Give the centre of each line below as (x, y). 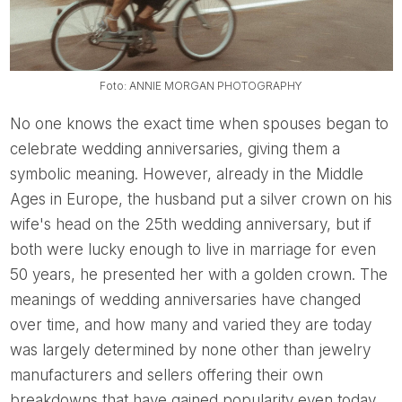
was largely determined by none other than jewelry (190, 350)
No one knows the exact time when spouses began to (15, 124)
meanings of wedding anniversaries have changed (185, 300)
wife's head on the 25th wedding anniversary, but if (190, 225)
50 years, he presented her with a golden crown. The (198, 275)
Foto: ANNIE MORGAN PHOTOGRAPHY (204, 86)
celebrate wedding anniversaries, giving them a (175, 149)
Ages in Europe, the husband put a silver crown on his (201, 200)
